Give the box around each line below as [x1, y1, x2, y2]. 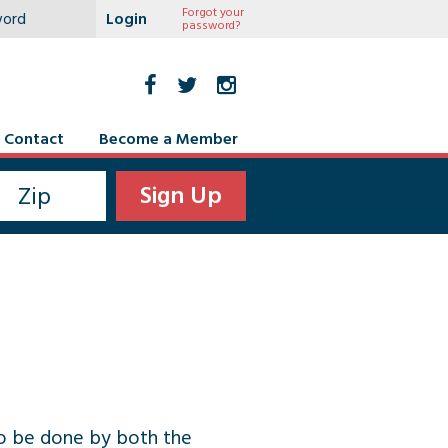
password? [182, 16, 240, 35]
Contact [4, 126, 64, 152]
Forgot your [182, 3, 244, 22]
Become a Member [99, 126, 238, 152]
